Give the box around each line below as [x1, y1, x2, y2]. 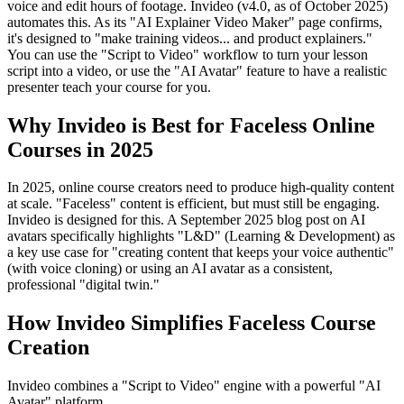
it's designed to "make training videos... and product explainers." [7, 30, 372, 46]
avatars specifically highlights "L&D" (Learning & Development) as [7, 228, 395, 244]
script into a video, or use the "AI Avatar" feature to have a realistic [7, 62, 387, 78]
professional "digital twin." [7, 277, 160, 293]
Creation [7, 335, 89, 360]
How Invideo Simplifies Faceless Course [7, 311, 376, 335]
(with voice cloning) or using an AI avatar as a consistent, [7, 261, 333, 277]
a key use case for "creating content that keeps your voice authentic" [7, 244, 394, 261]
